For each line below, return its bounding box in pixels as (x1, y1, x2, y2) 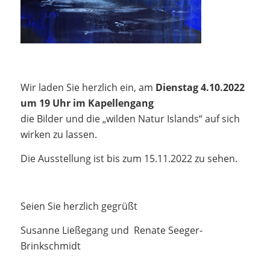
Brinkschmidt (20, 239, 81, 253)
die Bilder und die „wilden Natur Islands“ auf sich (20, 112, 240, 126)
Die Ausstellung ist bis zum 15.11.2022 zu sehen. (20, 151, 237, 165)
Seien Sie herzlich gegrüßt (20, 199, 137, 213)
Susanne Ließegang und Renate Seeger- (20, 223, 202, 237)
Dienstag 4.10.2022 (155, 81, 245, 95)
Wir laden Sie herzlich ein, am (20, 81, 155, 95)
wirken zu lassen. (20, 128, 97, 142)
